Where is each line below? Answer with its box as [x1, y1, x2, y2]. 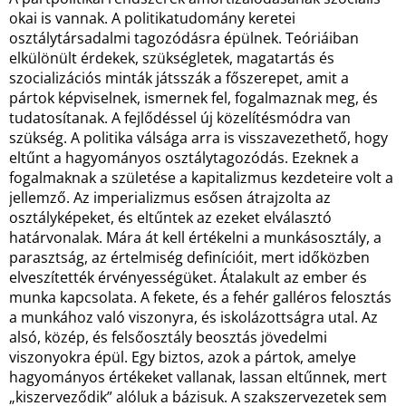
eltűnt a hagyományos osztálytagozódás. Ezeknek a [9, 148, 359, 168]
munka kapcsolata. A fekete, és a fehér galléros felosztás [9, 287, 391, 307]
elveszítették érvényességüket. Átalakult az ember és [9, 267, 367, 287]
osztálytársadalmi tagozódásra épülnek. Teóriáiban [9, 28, 359, 48]
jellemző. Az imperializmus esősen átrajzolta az [9, 188, 331, 208]
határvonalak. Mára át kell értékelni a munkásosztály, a [9, 227, 382, 247]
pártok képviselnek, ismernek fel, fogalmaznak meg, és [9, 88, 378, 108]
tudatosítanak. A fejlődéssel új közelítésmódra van [9, 108, 351, 128]
